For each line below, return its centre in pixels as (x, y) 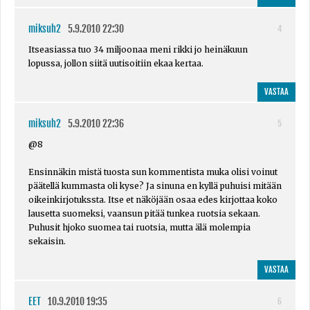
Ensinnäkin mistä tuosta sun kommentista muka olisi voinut (153, 172)
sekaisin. (47, 241)
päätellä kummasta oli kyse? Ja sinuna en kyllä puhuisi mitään (155, 185)
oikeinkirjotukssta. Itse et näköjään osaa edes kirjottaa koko (153, 199)
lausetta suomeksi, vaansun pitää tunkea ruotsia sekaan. (144, 213)
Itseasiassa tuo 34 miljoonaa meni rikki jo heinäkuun (138, 49)
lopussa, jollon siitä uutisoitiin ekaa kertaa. (116, 63)
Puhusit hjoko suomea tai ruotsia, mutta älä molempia (139, 227)
